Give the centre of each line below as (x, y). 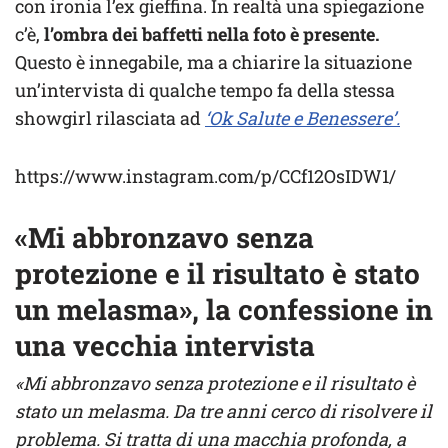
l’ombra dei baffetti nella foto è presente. (212, 34)
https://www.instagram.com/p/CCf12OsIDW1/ (205, 176)
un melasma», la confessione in (224, 310)
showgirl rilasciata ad (110, 118)
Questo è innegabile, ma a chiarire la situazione (213, 62)
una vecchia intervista (165, 346)
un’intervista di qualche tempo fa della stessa (205, 90)
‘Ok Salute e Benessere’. (302, 118)
